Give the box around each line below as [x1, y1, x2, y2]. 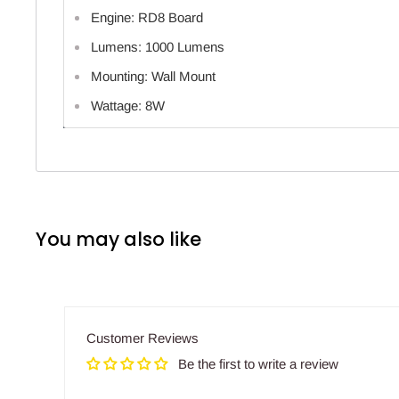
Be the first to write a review [178, 356, 338, 372]
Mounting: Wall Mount [91, 69, 216, 85]
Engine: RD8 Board [91, 10, 203, 26]
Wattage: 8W [91, 98, 165, 114]
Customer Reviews [86, 330, 199, 346]
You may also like [36, 226, 201, 253]
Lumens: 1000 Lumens [91, 39, 224, 55]
